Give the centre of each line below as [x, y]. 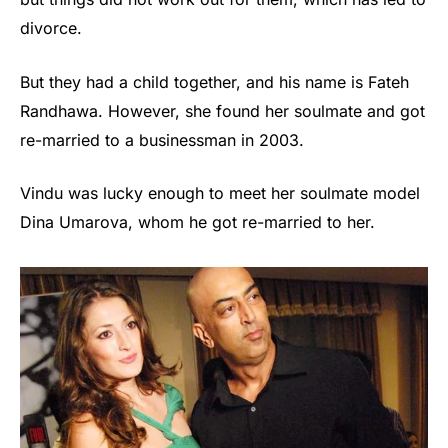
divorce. [51, 28]
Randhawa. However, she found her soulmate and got [222, 110]
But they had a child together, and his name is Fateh [214, 81]
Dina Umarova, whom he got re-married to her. [197, 222]
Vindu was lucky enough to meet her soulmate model [220, 193]
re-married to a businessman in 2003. [162, 139]
